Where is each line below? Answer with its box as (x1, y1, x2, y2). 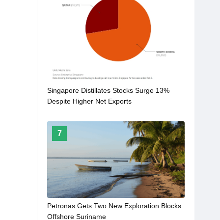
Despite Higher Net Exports (47, 97, 132, 105)
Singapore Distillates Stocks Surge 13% (47, 86, 169, 94)
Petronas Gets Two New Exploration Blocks (47, 201, 181, 210)
